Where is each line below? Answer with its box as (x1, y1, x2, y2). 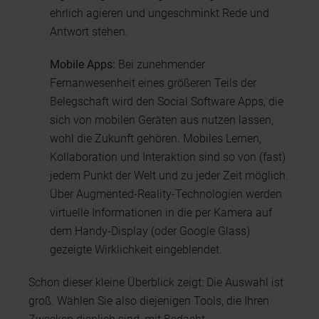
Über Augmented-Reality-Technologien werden (50, 187, 282, 201)
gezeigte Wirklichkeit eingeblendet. (50, 242, 222, 256)
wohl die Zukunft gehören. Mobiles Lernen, (50, 131, 261, 145)
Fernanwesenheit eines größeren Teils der (50, 75, 256, 90)
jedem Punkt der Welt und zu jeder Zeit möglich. (50, 168, 288, 182)
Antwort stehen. (50, 24, 128, 38)
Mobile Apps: (50, 57, 115, 71)
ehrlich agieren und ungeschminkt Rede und (50, 6, 269, 20)
